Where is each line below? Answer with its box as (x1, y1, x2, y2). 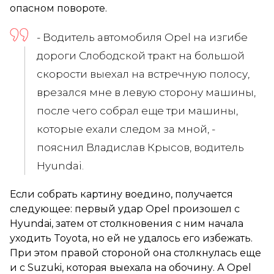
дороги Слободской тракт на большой (37, 49, 245, 62)
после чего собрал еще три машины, (37, 104, 238, 117)
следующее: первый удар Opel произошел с (10, 202, 240, 215)
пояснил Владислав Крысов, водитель (37, 141, 244, 154)
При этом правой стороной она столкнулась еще (10, 246, 261, 259)
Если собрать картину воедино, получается (10, 188, 233, 200)
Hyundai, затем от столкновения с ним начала (10, 217, 243, 229)
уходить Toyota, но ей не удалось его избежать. (10, 232, 253, 244)
